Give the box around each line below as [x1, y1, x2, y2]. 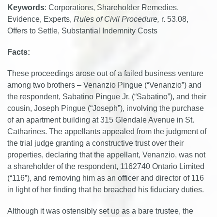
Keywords [7, 3, 45, 12]
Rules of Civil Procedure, [74, 15, 161, 23]
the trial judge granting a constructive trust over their [7, 139, 184, 147]
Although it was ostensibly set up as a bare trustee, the [7, 207, 193, 215]
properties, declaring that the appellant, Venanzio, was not [7, 151, 205, 159]
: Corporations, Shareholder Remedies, [45, 3, 179, 12]
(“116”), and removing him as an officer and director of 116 [7, 174, 204, 182]
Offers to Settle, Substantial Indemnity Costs [7, 27, 157, 35]
